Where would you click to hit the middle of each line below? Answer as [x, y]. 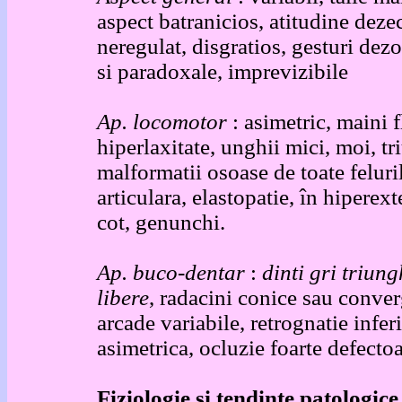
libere [123, 297]
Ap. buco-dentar [174, 272]
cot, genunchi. [161, 222]
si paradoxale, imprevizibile [223, 71]
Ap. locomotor [165, 122]
